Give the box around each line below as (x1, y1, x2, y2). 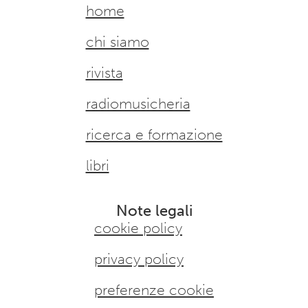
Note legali (115, 201, 192, 221)
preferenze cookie (94, 281, 214, 299)
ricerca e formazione (85, 126, 223, 144)
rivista (85, 64, 123, 82)
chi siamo (85, 33, 149, 51)
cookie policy (94, 219, 182, 237)
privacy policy (94, 250, 184, 268)
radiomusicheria (85, 95, 190, 113)
